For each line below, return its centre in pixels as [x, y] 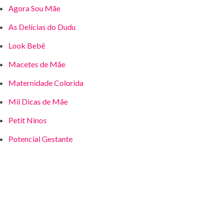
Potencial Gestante [40, 139]
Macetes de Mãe [37, 64]
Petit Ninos [27, 120]
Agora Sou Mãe [34, 8]
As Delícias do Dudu [42, 27]
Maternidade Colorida [46, 83]
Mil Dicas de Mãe [38, 101]
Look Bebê [27, 45]
